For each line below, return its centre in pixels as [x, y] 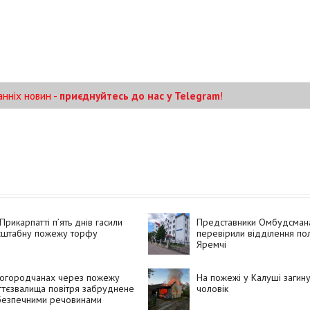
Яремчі [211, 245]
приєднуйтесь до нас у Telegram [140, 95]
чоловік [212, 289]
